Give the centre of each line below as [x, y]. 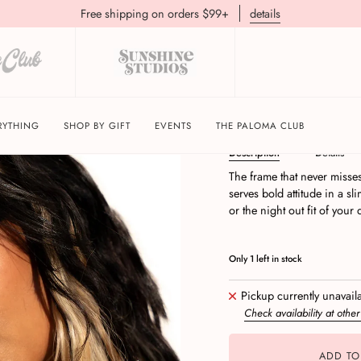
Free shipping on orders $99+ [158, 13]
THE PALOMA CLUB [260, 126]
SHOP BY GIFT [97, 126]
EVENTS [173, 126]
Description [254, 153]
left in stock [278, 259]
